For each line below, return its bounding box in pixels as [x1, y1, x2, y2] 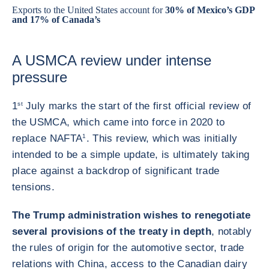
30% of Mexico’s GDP [165, 5, 255, 15]
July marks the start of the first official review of [22, 100, 252, 112]
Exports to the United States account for [12, 5, 165, 15]
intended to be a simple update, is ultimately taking [12, 149, 250, 160]
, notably [211, 226, 252, 237]
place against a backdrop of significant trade [12, 165, 220, 177]
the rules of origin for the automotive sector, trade [12, 242, 244, 253]
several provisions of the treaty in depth [12, 226, 211, 237]
